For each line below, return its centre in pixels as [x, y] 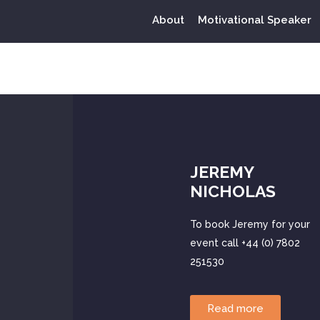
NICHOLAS [232, 191]
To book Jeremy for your [250, 224]
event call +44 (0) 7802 [245, 243]
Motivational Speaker [254, 20]
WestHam [205, 65]
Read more [235, 309]
